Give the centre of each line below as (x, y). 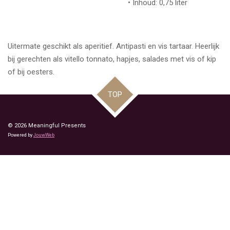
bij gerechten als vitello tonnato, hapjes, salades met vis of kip (112, 59)
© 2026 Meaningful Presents (47, 126)
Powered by (21, 135)
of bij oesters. (31, 72)
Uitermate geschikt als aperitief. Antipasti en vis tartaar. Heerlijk (113, 46)
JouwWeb (44, 135)
